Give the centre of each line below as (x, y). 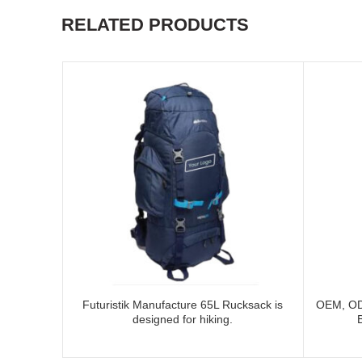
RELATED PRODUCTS (155, 24)
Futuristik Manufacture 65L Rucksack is (183, 305)
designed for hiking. (183, 320)
